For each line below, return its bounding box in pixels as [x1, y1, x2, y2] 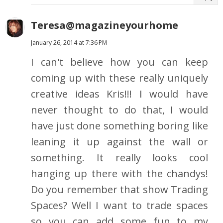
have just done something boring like [31, 119, 208, 133]
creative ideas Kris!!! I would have [31, 87, 208, 101]
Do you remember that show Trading [31, 183, 208, 197]
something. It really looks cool [31, 151, 208, 165]
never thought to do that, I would [31, 103, 208, 117]
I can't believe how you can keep [31, 55, 208, 69]
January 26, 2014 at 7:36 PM [31, 38, 107, 47]
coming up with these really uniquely [31, 71, 208, 85]
